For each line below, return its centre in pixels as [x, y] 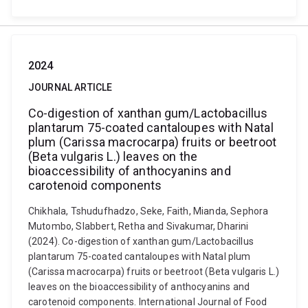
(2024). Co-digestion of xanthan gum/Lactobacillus [141, 241]
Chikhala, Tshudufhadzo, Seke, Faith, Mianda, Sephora [148, 211]
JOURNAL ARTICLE [70, 87]
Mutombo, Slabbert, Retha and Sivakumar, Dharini [139, 226]
